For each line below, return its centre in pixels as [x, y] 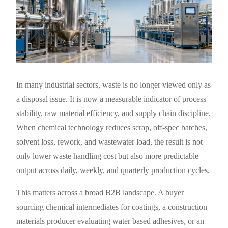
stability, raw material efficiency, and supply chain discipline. [114, 113]
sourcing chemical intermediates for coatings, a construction [112, 207]
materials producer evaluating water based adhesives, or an [110, 221]
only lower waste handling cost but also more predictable [108, 156]
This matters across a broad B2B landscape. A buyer [100, 192]
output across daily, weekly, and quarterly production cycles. [113, 170]
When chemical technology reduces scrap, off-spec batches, [112, 127]
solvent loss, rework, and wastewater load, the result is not [110, 141]
